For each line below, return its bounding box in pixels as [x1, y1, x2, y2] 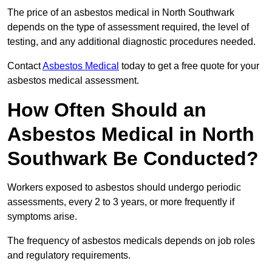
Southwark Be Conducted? [7, 148, 259, 170]
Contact [7, 61, 42, 72]
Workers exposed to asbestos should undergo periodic [7, 182, 241, 193]
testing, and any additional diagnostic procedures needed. [7, 36, 258, 47]
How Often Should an [7, 99, 206, 121]
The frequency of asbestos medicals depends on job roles [7, 236, 255, 246]
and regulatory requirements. [7, 250, 133, 261]
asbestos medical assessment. [7, 75, 139, 86]
